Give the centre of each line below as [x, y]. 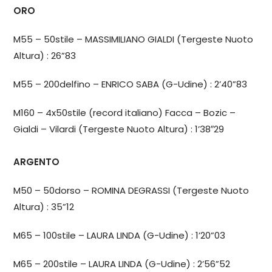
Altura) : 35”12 [44, 206]
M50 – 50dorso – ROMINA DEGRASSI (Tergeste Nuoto [131, 190]
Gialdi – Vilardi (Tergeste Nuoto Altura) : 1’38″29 [119, 129]
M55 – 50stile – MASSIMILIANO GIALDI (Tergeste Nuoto [134, 39]
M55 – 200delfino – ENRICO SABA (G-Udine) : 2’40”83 [131, 84]
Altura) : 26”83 [45, 55]
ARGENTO [37, 161]
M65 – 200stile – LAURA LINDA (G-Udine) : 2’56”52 [122, 263]
